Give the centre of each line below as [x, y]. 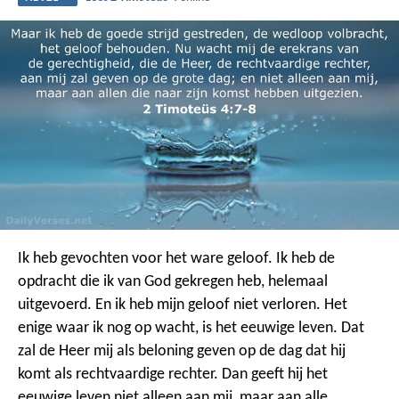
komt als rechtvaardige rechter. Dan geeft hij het [173, 374]
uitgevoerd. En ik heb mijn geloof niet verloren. [169, 305]
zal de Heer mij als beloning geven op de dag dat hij [182, 351]
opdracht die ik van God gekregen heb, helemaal [173, 281]
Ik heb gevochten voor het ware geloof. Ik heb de [176, 258]
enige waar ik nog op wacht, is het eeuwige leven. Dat [191, 328]
